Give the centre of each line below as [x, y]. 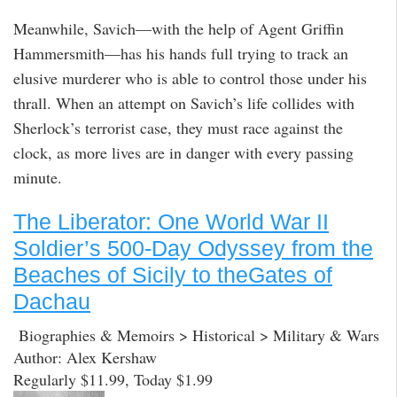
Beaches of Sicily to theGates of [173, 274]
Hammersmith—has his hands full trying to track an [181, 54]
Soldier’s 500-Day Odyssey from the [193, 248]
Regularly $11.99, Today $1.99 [113, 380]
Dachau [52, 301]
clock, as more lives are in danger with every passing [183, 153]
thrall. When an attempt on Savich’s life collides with [184, 103]
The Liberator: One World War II [171, 221]
